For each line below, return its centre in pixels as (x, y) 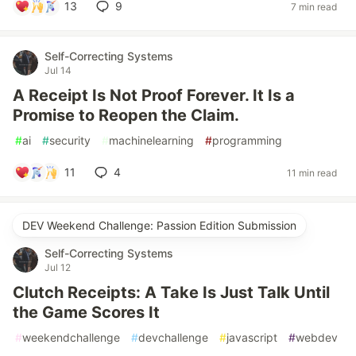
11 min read (312, 172)
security (70, 140)
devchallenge (173, 337)
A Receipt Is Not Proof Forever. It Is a (154, 95)
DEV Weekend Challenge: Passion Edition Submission (159, 225)
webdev (317, 337)
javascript (252, 337)
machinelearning (151, 140)
